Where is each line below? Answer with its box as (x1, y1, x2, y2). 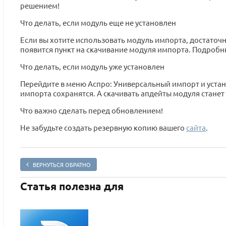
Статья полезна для (20, 179, 124, 193)
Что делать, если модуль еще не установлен (20, 17, 176, 27)
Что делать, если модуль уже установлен (20, 61, 164, 71)
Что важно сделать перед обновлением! (20, 105, 163, 115)
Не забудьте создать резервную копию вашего (20, 122, 186, 132)
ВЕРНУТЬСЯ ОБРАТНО (33, 160, 91, 168)
